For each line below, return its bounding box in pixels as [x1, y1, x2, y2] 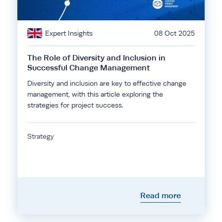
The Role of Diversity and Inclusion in [27, 53, 166, 62]
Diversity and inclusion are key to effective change [27, 79, 186, 87]
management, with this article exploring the [27, 90, 163, 98]
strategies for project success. [27, 101, 123, 109]
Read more [140, 191, 181, 200]
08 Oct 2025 [154, 29, 195, 37]
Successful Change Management [27, 63, 150, 72]
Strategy [27, 132, 54, 140]
